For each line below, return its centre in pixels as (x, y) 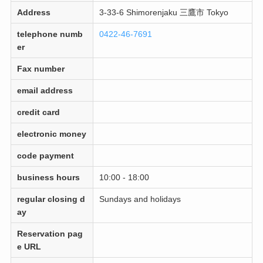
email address (45, 90)
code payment (46, 155)
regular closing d (51, 199)
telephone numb (50, 34)
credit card (39, 112)
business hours (49, 177)
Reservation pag (50, 233)
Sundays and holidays (140, 199)
